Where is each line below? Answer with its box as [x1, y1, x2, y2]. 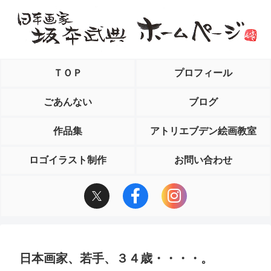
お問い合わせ [174, 154, 232, 165]
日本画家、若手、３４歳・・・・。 [19, 251, 213, 265]
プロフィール [174, 67, 232, 78]
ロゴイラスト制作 [29, 154, 106, 165]
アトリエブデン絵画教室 [150, 125, 256, 136]
